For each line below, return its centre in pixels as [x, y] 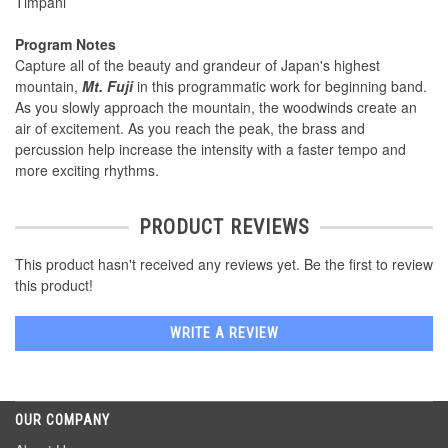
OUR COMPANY [62, 420]
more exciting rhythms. [87, 170]
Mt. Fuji [107, 86]
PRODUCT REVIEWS [224, 227]
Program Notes [65, 44]
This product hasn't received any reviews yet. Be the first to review [224, 264]
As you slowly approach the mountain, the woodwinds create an [216, 107]
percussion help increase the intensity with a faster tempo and [210, 149]
